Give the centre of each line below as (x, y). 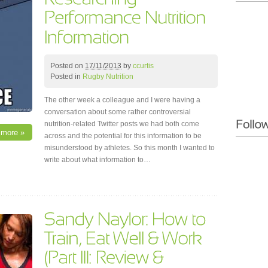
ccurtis (143, 66)
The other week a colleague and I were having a (122, 100)
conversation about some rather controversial (118, 112)
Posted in (66, 76)
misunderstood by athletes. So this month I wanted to (130, 147)
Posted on (68, 66)
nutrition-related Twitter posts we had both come (122, 124)
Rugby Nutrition (108, 76)
